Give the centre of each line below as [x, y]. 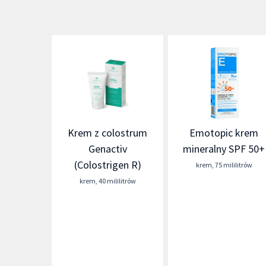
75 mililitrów [233, 165]
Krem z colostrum [108, 133]
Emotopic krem [224, 133]
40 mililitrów [117, 181]
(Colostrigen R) [107, 165]
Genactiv [107, 149]
